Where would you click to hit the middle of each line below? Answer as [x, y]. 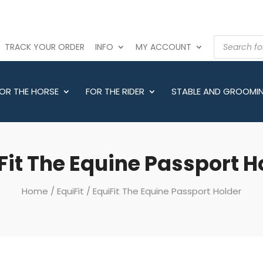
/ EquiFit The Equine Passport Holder [163, 191]
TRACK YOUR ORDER [44, 47]
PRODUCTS [236, 39]
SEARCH [229, 47]
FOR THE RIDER [115, 91]
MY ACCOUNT [163, 47]
